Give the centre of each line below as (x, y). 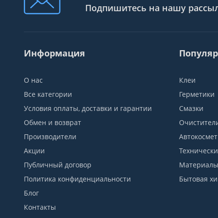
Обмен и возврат (52, 122)
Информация (54, 53)
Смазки (191, 108)
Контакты (40, 207)
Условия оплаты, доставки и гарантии (88, 108)
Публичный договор (57, 165)
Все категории (48, 94)
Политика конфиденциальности (77, 179)
